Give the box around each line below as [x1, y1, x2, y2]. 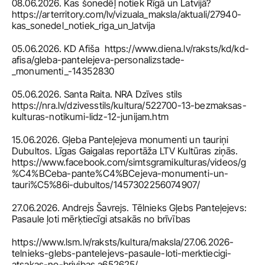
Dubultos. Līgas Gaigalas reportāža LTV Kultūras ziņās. [12, 145, 238, 157]
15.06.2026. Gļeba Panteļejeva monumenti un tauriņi [12, 134, 228, 146]
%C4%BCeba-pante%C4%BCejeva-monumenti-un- [12, 167, 229, 179]
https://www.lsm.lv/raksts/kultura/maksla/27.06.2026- [12, 236, 234, 248]
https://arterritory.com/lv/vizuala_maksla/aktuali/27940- [12, 8, 241, 20]
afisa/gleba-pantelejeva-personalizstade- [12, 54, 185, 66]
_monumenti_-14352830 [12, 65, 115, 77]
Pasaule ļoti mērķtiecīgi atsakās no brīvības [12, 213, 191, 225]
